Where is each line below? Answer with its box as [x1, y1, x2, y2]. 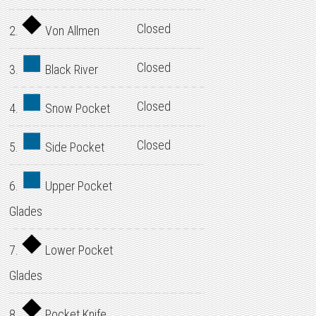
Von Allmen [42, 23, 100, 38]
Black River [42, 62, 99, 77]
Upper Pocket [42, 178, 113, 193]
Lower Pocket [42, 243, 114, 257]
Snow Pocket [42, 101, 111, 116]
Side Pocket [42, 140, 105, 154]
